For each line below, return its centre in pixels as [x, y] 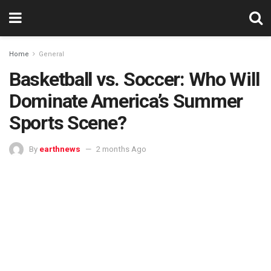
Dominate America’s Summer [126, 101]
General [51, 54]
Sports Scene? [68, 123]
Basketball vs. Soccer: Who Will [134, 79]
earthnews [60, 149]
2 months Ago [121, 149]
